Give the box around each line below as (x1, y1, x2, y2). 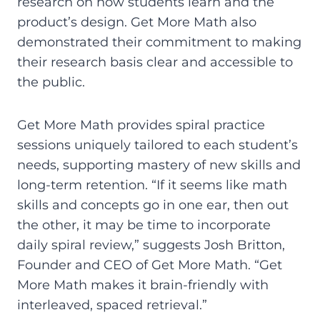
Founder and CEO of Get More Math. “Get (17, 257, 282, 274)
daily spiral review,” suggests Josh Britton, (17, 237, 285, 254)
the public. (17, 74, 85, 91)
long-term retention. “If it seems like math (17, 177, 287, 194)
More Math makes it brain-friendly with (17, 277, 269, 294)
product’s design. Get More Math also (17, 14, 256, 31)
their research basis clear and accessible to (17, 54, 293, 71)
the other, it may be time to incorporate (17, 217, 271, 234)
